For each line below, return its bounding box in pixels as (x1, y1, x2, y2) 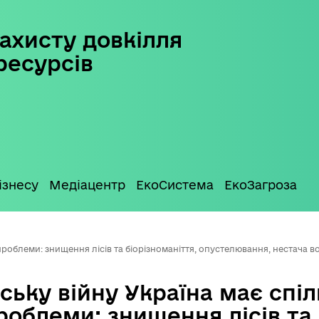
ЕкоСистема (136, 178, 214, 192)
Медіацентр (49, 178, 125, 192)
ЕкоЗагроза (224, 178, 297, 192)
